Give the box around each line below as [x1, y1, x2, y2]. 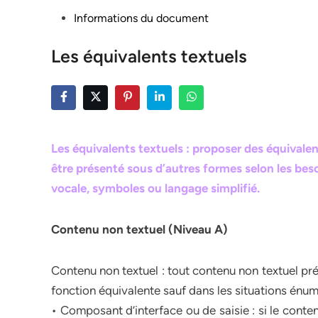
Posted [50, 11, 85, 24]
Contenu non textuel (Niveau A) [51, 222, 228, 236]
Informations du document [74, 11, 209, 25]
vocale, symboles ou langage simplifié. [51, 181, 260, 195]
